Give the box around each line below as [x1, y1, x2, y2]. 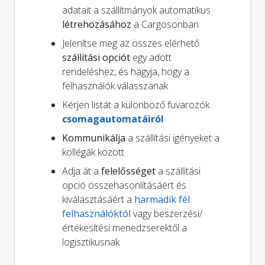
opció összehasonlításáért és [62, 179, 186, 192]
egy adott [130, 51, 172, 64]
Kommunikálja [62, 131, 125, 145]
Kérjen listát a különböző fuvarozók [62, 98, 209, 112]
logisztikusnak [62, 235, 119, 249]
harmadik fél [134, 193, 190, 206]
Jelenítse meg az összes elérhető [62, 37, 199, 50]
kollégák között [62, 146, 124, 159]
